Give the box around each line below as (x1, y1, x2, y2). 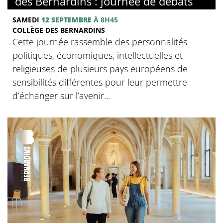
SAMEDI (12, 14, 41, 24)
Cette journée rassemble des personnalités (12, 35, 187, 48)
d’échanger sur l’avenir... (12, 89, 110, 102)
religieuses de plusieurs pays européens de (12, 62, 188, 75)
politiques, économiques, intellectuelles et (12, 49, 183, 61)
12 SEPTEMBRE (41, 14, 92, 24)
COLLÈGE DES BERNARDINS (12, 25, 105, 35)
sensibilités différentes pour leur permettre (12, 76, 187, 88)
